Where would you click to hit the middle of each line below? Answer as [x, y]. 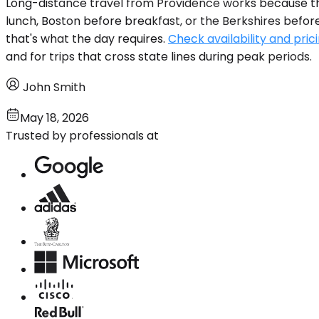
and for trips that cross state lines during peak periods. [159, 56]
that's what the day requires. [87, 38]
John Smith [54, 87]
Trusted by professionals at [82, 135]
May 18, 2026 [54, 117]
